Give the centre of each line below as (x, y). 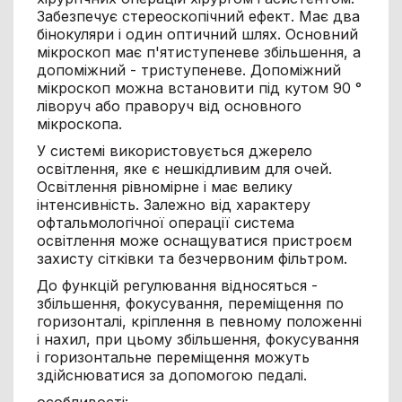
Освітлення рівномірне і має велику (164, 186)
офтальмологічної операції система (165, 222)
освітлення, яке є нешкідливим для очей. (184, 168)
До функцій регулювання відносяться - (177, 285)
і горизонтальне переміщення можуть (173, 357)
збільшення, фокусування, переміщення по (190, 303)
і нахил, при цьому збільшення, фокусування (197, 339)
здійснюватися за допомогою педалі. (171, 375)
